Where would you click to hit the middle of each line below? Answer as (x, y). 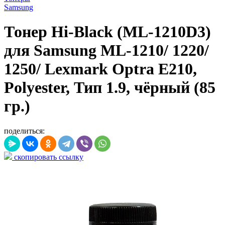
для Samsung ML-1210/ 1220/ (106, 50)
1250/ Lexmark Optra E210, (100, 69)
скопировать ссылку (48, 157)
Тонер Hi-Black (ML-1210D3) (107, 32)
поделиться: (24, 131)
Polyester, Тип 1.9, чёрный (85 (110, 88)
